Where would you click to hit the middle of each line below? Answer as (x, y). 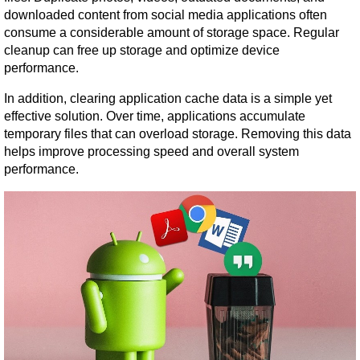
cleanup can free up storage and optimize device (142, 50)
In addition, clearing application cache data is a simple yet (168, 98)
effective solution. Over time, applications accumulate (155, 116)
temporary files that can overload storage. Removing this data (178, 133)
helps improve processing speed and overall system (151, 151)
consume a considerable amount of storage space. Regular (172, 32)
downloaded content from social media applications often (166, 14)
